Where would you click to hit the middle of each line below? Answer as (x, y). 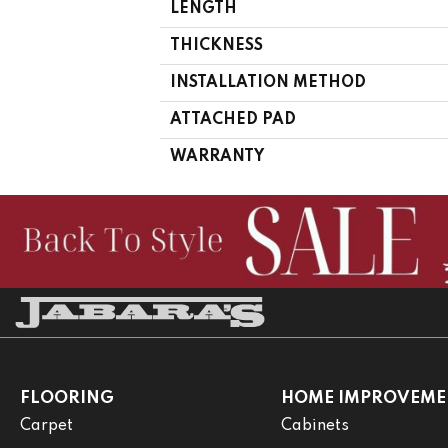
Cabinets (314, 425)
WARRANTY (217, 156)
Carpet (46, 425)
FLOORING (67, 398)
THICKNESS (216, 45)
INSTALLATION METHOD (268, 82)
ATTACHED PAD (233, 119)
